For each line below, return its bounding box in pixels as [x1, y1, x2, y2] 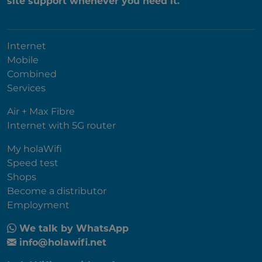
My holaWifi [7, 143, 62, 155]
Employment [7, 199, 70, 211]
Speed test [7, 157, 58, 169]
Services [7, 82, 46, 94]
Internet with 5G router [7, 120, 116, 132]
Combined [7, 68, 57, 80]
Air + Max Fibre [7, 106, 75, 118]
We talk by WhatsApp [16, 223, 129, 235]
